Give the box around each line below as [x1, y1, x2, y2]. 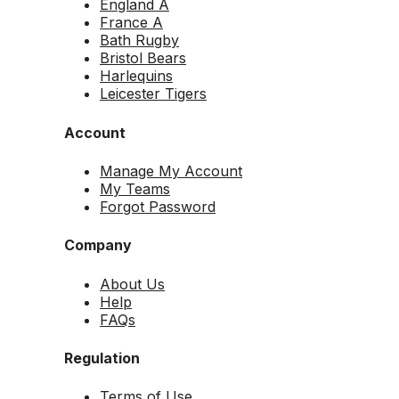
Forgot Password [100, 198, 216, 216]
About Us [100, 274, 165, 293]
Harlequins [100, 67, 173, 85]
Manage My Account [100, 162, 242, 180]
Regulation [64, 348, 140, 367]
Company [64, 236, 132, 255]
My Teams [100, 180, 170, 198]
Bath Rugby [100, 31, 179, 50]
